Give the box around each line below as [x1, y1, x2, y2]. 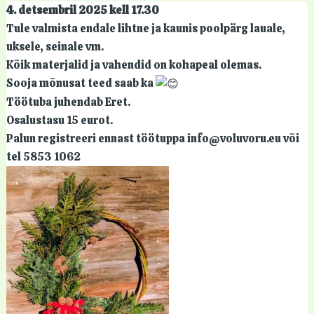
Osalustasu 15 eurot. [6, 112, 113, 128]
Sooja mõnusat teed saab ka [6, 76, 156, 91]
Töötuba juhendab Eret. [6, 94, 130, 109]
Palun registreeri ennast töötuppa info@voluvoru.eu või [6, 130, 299, 146]
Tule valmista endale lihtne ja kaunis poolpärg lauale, [6, 21, 285, 36]
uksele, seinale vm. [6, 39, 104, 55]
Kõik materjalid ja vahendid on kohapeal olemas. [6, 57, 261, 73]
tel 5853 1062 [6, 149, 81, 164]
